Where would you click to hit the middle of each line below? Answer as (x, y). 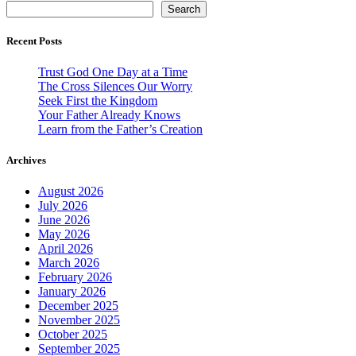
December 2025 (78, 306)
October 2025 (73, 335)
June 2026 (64, 220)
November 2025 (79, 320)
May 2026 (64, 234)
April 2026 (66, 249)
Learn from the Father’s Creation (120, 129)
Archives (26, 161)
